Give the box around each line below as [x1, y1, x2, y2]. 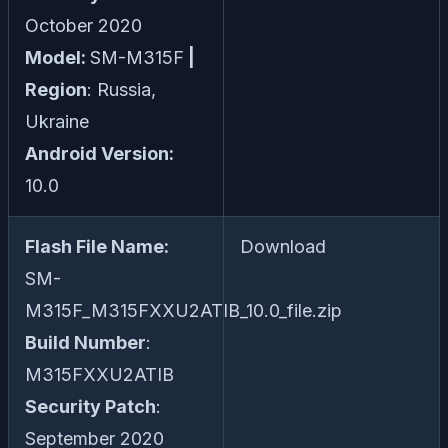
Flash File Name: [25, 236, 169, 258]
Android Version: [25, 143, 174, 165]
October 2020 [25, 15, 142, 37]
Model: [25, 47, 90, 69]
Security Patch [25, 396, 156, 418]
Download [240, 236, 326, 258]
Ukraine [25, 111, 89, 133]
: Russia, [87, 79, 156, 101]
